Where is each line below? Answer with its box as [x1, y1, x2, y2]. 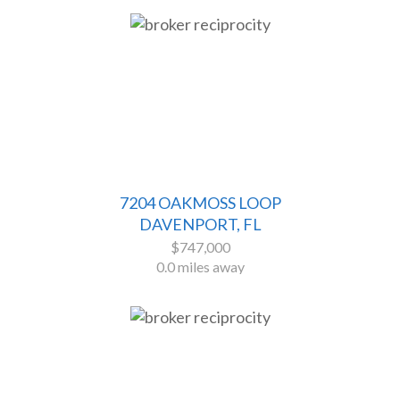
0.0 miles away [155, 258, 245, 276]
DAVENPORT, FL [138, 214, 262, 235]
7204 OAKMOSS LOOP [119, 193, 281, 213]
